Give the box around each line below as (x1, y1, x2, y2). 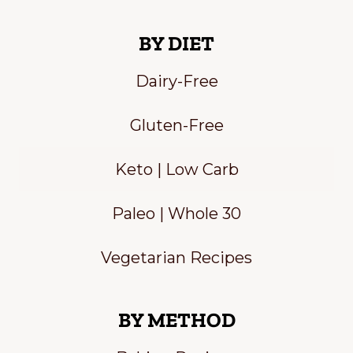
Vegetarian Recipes (101, 248, 252, 267)
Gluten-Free (129, 116, 224, 135)
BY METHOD (117, 307, 236, 333)
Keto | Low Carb (114, 160, 239, 179)
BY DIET (139, 31, 214, 56)
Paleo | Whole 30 (112, 204, 241, 223)
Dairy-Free (135, 72, 218, 91)
